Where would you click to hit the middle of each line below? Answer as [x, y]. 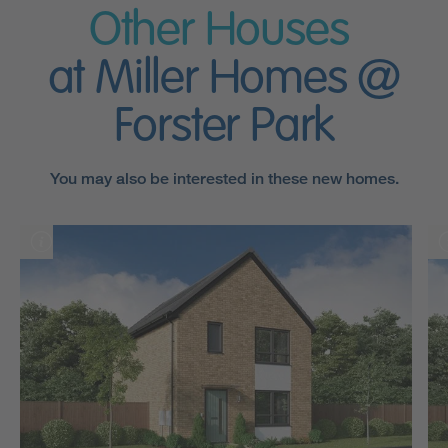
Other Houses [218, 31]
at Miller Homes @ [224, 79]
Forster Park [224, 127]
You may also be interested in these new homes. [224, 178]
